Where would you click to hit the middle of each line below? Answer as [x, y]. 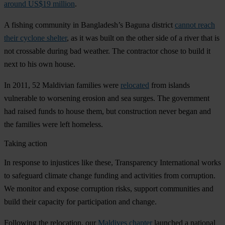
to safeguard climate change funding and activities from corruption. [110, 176]
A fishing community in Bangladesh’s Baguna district [89, 25]
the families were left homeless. [53, 125]
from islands [170, 85]
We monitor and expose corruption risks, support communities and [109, 189]
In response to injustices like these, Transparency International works [113, 163]
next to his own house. [40, 64]
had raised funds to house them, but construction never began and [107, 111]
